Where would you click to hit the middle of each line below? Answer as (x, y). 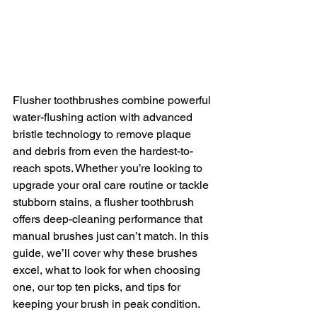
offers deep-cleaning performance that (109, 219)
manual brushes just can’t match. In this (112, 236)
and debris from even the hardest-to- (103, 151)
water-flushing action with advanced (104, 117)
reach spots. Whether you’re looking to (109, 168)
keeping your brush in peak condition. (106, 304)
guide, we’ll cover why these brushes (106, 253)
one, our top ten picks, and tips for (98, 287)
